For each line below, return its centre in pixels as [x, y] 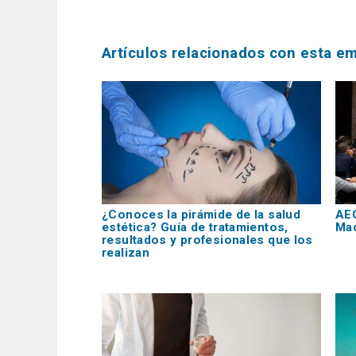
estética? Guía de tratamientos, [195, 228]
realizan [126, 253]
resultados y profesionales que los [207, 240]
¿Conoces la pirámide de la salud [201, 215]
